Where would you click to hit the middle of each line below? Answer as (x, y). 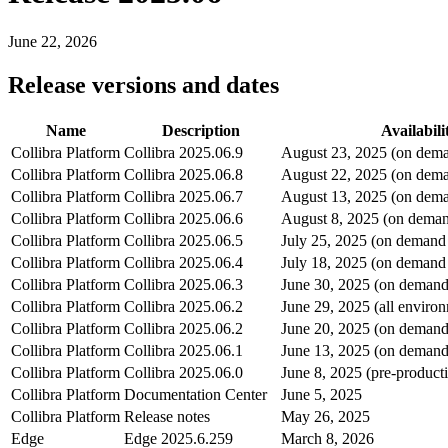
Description (200, 130)
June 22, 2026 (52, 41)
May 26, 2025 (325, 416)
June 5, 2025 (321, 394)
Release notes (167, 416)
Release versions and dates (143, 84)
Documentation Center (195, 394)
